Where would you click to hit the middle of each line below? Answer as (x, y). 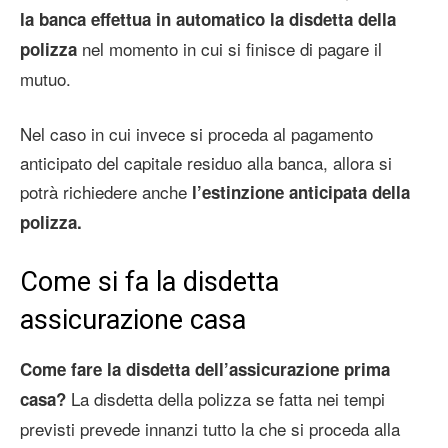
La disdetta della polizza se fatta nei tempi (225, 398)
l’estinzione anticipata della (301, 191)
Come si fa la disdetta (149, 281)
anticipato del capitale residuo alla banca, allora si (206, 162)
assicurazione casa (133, 319)
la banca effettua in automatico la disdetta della (208, 18)
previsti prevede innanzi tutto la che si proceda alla (210, 428)
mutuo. (45, 78)
